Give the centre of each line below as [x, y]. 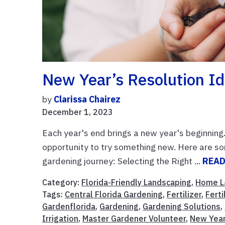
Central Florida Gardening [114, 194]
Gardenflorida [69, 206]
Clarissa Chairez [87, 99]
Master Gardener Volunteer [134, 218]
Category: [62, 182]
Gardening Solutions [182, 206]
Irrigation [61, 218]
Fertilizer [184, 194]
